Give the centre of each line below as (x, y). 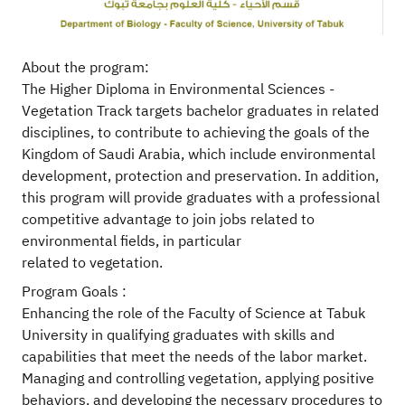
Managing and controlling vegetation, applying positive (198, 379)
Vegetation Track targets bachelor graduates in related (200, 112)
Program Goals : (74, 292)
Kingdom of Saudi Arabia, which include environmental (198, 155)
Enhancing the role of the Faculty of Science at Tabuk (193, 314)
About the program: (85, 68)
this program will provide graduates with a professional (201, 198)
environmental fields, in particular (132, 242)
